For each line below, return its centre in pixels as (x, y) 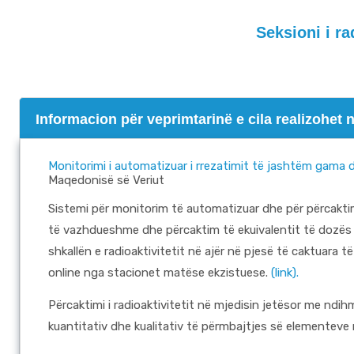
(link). (283, 273)
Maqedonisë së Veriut (106, 180)
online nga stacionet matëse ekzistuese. (158, 273)
